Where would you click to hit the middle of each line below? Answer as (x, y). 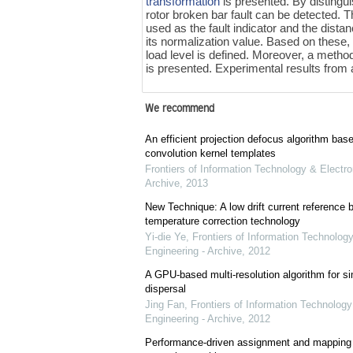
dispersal (165, 289)
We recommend (179, 110)
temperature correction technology (222, 221)
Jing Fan (164, 305)
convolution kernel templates (210, 154)
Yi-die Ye (165, 237)
